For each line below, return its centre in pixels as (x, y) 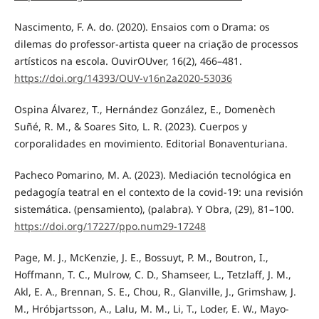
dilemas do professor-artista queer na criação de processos (156, 43)
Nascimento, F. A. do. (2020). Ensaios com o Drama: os (142, 26)
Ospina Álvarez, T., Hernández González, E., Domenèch (145, 109)
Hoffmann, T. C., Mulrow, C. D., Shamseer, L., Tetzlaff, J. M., (152, 274)
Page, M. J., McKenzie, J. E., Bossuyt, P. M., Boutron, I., (141, 257)
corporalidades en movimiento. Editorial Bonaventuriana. (151, 143)
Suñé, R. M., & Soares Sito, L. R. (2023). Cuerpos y (130, 126)
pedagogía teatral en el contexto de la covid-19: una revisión (158, 192)
